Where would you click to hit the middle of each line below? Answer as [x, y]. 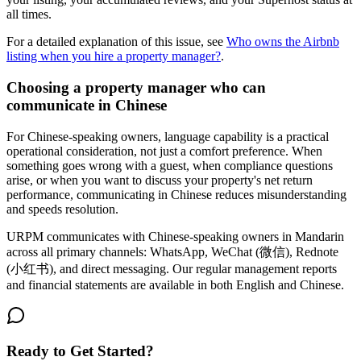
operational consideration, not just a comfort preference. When [164, 151]
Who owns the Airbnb [283, 42]
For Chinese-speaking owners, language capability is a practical [168, 136]
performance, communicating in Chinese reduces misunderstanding [176, 194]
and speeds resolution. [62, 209]
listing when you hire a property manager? [114, 56]
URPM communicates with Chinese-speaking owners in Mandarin [175, 236]
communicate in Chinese [87, 105]
